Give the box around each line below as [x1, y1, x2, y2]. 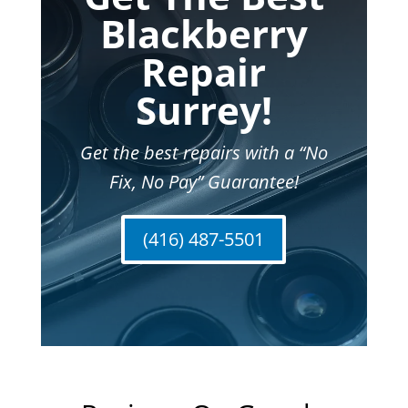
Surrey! [135, 83, 272, 136]
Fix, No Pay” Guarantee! [108, 168, 299, 194]
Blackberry [99, 6, 308, 59]
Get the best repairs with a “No [79, 139, 328, 165]
